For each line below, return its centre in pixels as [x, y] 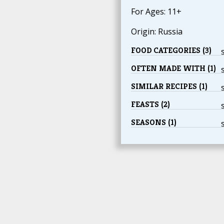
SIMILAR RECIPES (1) [169, 86]
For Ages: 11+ [156, 12]
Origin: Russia [156, 32]
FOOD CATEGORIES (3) [171, 50]
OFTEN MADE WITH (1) [173, 68]
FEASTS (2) [150, 104]
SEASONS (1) [153, 122]
